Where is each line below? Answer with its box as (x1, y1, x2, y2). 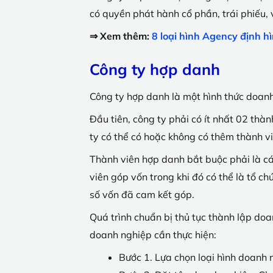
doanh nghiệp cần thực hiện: (90, 229, 216, 241)
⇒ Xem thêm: (90, 30, 152, 43)
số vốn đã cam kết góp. (90, 188, 194, 201)
